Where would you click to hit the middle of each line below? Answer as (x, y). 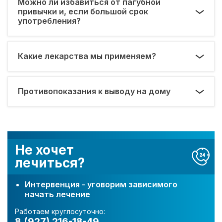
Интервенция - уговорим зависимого (101, 185)
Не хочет (44, 150)
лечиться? (50, 163)
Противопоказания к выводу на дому (94, 91)
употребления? (49, 21)
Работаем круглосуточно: (60, 212)
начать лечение (57, 194)
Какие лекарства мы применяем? (87, 56)
